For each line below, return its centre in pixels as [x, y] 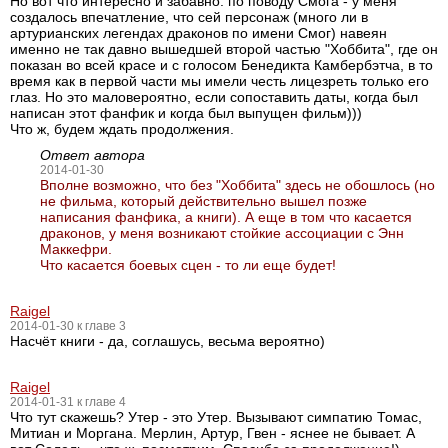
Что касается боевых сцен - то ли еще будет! [188, 265]
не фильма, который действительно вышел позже [203, 201]
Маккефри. [76, 249]
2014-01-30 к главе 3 [68, 326]
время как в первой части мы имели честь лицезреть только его [219, 81]
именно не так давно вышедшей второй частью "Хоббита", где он [224, 49]
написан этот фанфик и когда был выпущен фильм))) [186, 113]
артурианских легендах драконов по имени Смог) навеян [198, 33]
